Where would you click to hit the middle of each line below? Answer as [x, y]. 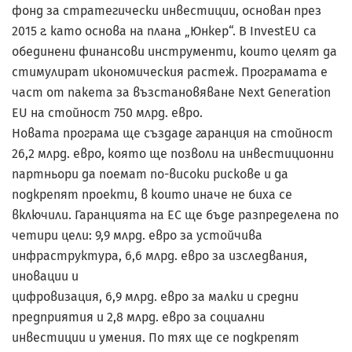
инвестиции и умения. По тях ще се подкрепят [156, 337]
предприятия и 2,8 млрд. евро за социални [138, 317]
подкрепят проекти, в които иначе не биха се [152, 194]
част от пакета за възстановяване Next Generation [171, 92]
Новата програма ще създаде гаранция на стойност [172, 133]
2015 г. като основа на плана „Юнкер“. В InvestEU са [164, 31]
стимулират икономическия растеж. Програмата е [170, 71]
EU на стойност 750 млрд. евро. [107, 112]
